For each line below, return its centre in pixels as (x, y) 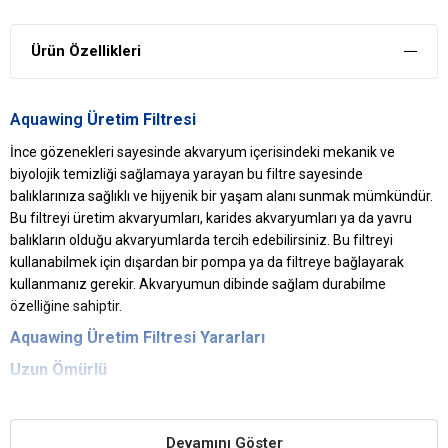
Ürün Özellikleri (86, 50)
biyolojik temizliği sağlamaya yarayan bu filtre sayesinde (186, 173)
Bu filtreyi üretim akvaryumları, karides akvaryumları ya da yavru (211, 217)
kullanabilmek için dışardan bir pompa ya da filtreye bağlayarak (207, 261)
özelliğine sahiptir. (66, 305)
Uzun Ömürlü (58, 369)
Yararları (230, 337)
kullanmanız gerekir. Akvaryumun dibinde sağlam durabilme (198, 283)
